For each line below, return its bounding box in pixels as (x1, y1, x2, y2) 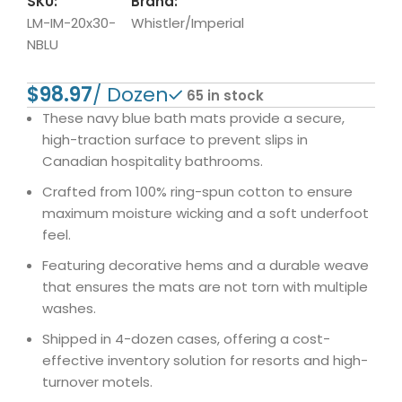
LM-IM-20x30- (27, 13, 117, 32)
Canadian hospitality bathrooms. (42, 152, 264, 170)
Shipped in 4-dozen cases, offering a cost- (42, 329, 331, 348)
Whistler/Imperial (131, 13, 245, 32)
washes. (42, 299, 97, 318)
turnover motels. (42, 372, 153, 391)
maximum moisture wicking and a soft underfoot (42, 204, 370, 223)
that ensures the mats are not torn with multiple (42, 277, 369, 296)
